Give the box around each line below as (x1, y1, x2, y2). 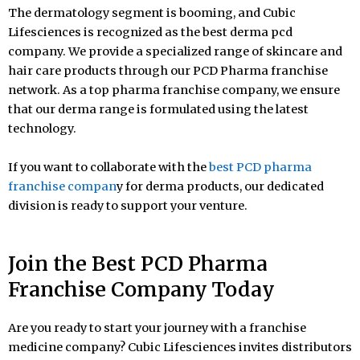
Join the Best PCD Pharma (8, 250, 268, 276)
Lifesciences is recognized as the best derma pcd (8, 25, 292, 40)
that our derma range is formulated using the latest (8, 102, 309, 117)
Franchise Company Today (8, 276, 275, 302)
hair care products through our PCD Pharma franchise (8, 63, 328, 79)
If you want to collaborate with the (8, 160, 209, 175)
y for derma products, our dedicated (117, 179, 324, 194)
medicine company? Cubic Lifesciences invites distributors (8, 339, 352, 354)
